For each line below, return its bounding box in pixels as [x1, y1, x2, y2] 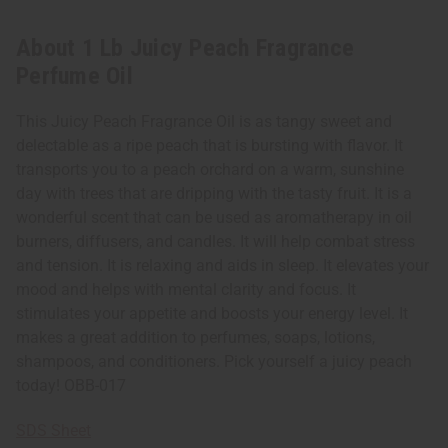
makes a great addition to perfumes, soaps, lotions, [16, 328, 375, 348]
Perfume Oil [16, 62, 133, 91]
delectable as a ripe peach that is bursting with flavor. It [16, 136, 403, 156]
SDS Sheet [16, 421, 91, 441]
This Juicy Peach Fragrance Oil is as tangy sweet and [16, 112, 392, 132]
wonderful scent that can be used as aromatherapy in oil [16, 208, 412, 228]
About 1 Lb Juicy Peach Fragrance [16, 34, 354, 63]
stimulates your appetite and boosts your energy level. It [16, 304, 408, 324]
